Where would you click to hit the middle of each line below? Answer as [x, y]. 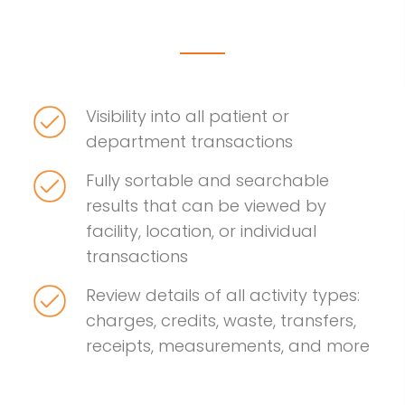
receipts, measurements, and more [228, 346]
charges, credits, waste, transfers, [221, 321]
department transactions [189, 142]
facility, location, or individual [201, 231]
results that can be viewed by [206, 206]
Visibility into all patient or [188, 117]
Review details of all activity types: [223, 296]
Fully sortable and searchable [207, 181]
